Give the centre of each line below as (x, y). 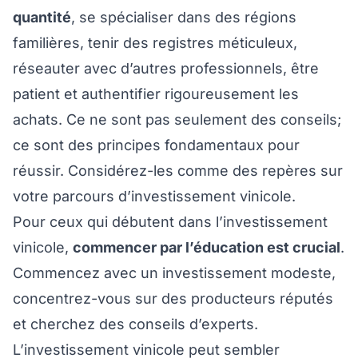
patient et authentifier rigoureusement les (156, 94)
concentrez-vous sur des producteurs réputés (173, 299)
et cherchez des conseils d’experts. (135, 324)
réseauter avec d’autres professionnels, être (166, 69)
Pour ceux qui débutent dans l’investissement (170, 222)
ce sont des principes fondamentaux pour (156, 145)
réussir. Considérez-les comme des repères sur (178, 171)
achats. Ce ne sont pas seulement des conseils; (177, 120)
